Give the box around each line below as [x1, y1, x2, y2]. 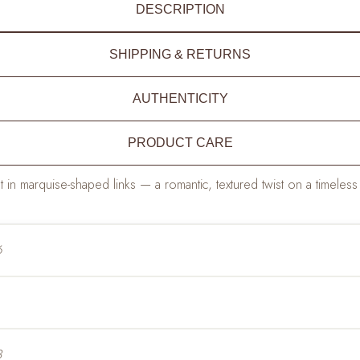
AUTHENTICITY [132, 91, 228, 105]
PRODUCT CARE [127, 135, 233, 149]
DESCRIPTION [135, 2, 225, 16]
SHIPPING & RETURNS [109, 47, 251, 61]
